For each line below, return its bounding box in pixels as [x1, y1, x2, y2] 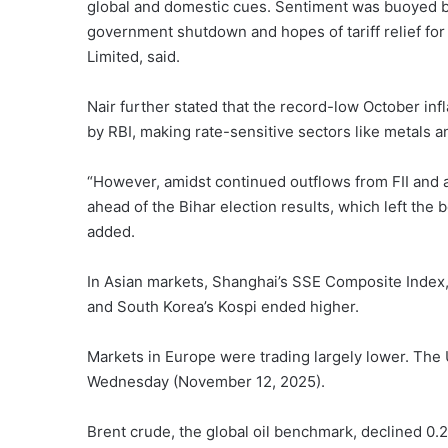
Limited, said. [87, 46, 180, 66]
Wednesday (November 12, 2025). [87, 371, 325, 391]
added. [87, 221, 135, 241]
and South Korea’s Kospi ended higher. [87, 296, 359, 316]
